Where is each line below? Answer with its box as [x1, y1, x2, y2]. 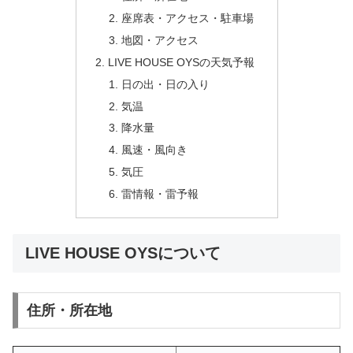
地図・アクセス [121, 33, 199, 46]
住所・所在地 [26, 302, 112, 318]
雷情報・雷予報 [121, 188, 199, 201]
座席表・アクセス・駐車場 [121, 12, 255, 25]
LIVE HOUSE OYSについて [25, 243, 221, 262]
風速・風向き [121, 143, 188, 157]
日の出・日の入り [121, 77, 210, 91]
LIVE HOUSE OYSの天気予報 [107, 55, 255, 69]
